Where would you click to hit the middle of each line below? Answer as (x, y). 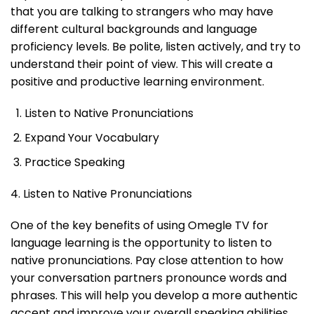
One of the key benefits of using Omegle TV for (139, 226)
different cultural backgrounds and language (134, 29)
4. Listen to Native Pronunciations (101, 194)
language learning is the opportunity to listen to (141, 243)
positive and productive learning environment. (137, 82)
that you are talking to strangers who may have (142, 12)
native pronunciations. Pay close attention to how (147, 261)
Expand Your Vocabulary (92, 138)
